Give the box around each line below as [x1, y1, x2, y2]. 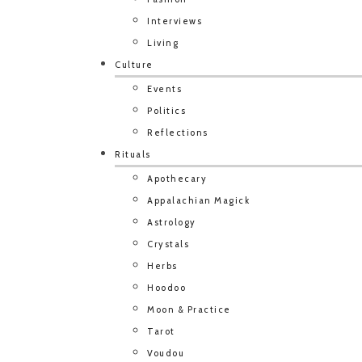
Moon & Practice [147, 304, 231, 315]
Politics [147, 105, 186, 116]
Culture [115, 59, 154, 70]
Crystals [147, 238, 189, 250]
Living [147, 37, 179, 48]
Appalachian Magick [147, 195, 250, 206]
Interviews [147, 15, 202, 27]
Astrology [147, 217, 196, 228]
